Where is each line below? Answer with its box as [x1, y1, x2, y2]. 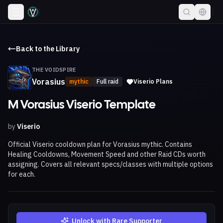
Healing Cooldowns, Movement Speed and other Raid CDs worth [8, 150, 206, 159]
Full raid [97, 78, 118, 85]
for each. [8, 170, 35, 179]
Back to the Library [16, 44, 80, 53]
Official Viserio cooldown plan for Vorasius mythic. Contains [8, 140, 192, 149]
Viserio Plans [133, 78, 173, 85]
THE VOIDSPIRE [32, 66, 76, 73]
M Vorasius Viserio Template [8, 100, 156, 111]
